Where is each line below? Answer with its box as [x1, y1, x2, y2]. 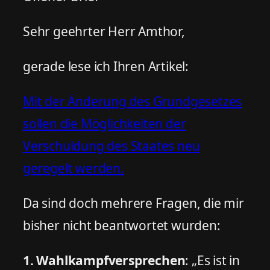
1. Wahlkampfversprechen [23, 251, 186, 269]
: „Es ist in [185, 251, 240, 269]
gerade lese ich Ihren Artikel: [23, 57, 189, 75]
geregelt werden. [23, 159, 124, 177]
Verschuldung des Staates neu [23, 137, 200, 154]
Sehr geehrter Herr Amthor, [23, 22, 185, 40]
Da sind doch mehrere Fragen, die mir [23, 194, 244, 212]
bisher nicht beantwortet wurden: [23, 216, 221, 234]
